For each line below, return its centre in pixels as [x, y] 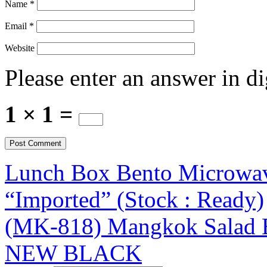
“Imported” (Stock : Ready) [134, 199]
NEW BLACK [73, 253]
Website [20, 48]
